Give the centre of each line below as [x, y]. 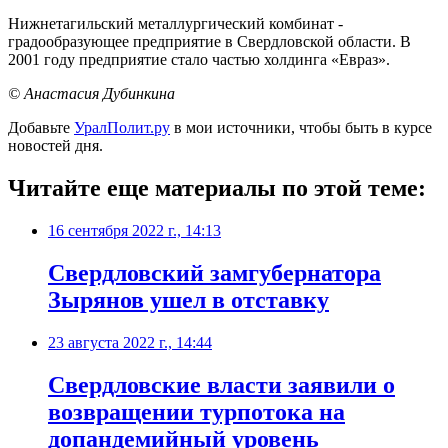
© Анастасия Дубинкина [91, 94]
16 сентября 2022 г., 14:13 [134, 231]
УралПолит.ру [122, 128]
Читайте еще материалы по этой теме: [217, 188]
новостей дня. [55, 146]
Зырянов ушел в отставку [188, 299]
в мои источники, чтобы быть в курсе [301, 128]
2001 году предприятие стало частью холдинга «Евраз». [199, 60]
